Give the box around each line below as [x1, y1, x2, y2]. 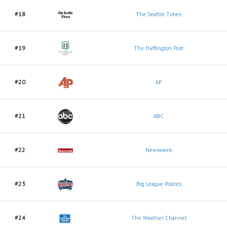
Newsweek [145, 146, 172, 154]
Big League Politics [136, 180, 181, 187]
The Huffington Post [134, 45, 183, 52]
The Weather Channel [131, 214, 186, 221]
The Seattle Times [136, 11, 181, 18]
